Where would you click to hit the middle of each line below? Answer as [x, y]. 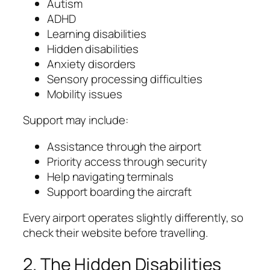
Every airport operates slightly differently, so [133, 218]
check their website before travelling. [116, 233]
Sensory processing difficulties [125, 79]
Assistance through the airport [124, 146]
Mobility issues [85, 94]
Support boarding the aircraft [120, 191]
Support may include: [76, 120]
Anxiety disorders [92, 64]
